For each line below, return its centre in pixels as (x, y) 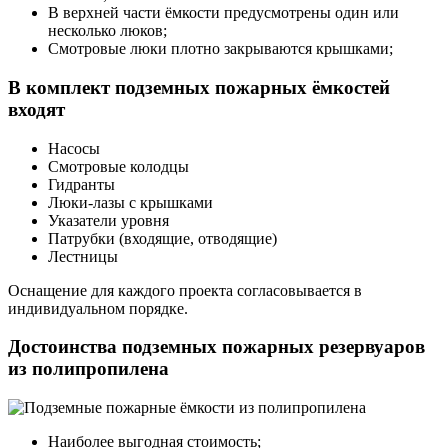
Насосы (74, 148)
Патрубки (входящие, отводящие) (162, 238)
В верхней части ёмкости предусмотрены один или (223, 13)
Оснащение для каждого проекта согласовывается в (185, 290)
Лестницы (83, 256)
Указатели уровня (108, 220)
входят (36, 109)
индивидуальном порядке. (98, 308)
